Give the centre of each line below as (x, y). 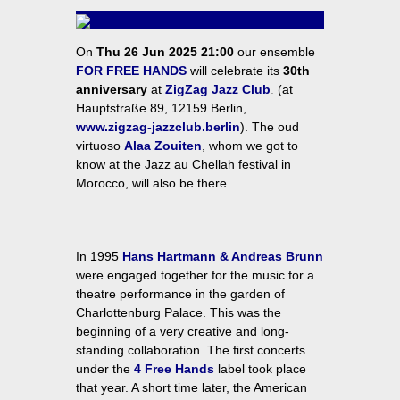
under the (103, 369)
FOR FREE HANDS (131, 71)
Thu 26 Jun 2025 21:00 (165, 52)
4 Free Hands (174, 369)
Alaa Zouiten (163, 146)
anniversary (112, 90)
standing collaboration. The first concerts (191, 350)
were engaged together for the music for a (195, 275)
